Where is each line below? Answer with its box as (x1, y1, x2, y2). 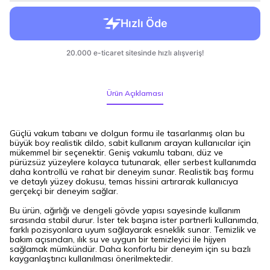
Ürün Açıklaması (107, 89, 163, 98)
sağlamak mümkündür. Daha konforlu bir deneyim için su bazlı (10, 243, 251, 254)
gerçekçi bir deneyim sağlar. (10, 186, 118, 196)
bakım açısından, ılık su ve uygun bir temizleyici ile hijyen (10, 234, 226, 245)
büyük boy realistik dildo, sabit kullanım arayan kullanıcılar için (10, 137, 251, 148)
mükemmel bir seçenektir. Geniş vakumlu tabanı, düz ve (10, 147, 223, 158)
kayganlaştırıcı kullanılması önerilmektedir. (10, 253, 173, 264)
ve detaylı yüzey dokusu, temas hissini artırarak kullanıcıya (10, 176, 238, 187)
